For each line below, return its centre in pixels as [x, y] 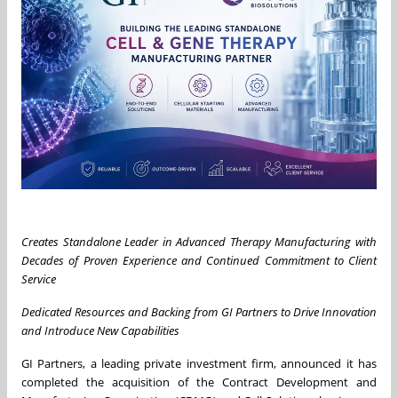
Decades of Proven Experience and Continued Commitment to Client [199, 260]
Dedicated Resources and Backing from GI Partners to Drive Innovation [199, 311]
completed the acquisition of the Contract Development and [199, 382]
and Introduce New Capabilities [100, 330]
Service [39, 279]
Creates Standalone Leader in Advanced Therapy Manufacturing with [199, 241]
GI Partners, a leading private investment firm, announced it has [199, 363]
